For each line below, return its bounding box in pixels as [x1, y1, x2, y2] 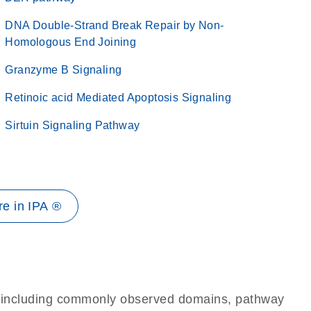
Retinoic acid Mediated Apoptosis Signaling [5, 92, 232, 103]
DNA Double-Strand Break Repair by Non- [5, 19, 224, 31]
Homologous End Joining [5, 36, 137, 48]
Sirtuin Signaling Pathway [5, 119, 140, 131]
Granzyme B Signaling [5, 64, 122, 76]
